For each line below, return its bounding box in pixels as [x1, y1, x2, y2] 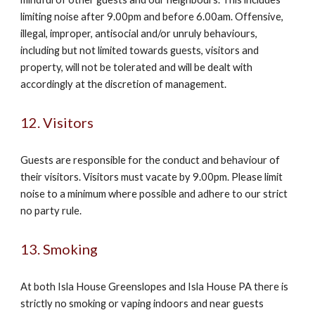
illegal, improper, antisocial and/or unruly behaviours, [20, 27, 258, 39]
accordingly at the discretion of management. [20, 78, 227, 90]
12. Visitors [20, 114, 94, 131]
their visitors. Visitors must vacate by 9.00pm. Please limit [20, 171, 283, 183]
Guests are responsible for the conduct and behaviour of [20, 154, 281, 166]
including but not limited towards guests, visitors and [20, 44, 259, 56]
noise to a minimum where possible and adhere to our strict [20, 188, 288, 200]
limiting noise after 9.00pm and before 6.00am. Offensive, [20, 11, 284, 22]
